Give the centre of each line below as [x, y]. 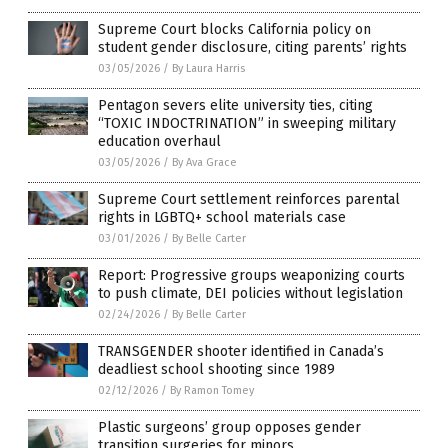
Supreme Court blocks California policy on [234, 29]
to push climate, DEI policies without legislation [250, 293]
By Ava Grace [204, 162]
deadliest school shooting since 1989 [216, 369]
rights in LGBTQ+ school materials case [222, 217]
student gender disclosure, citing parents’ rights [252, 47]
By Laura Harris [208, 68]
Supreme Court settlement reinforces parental [249, 199]
